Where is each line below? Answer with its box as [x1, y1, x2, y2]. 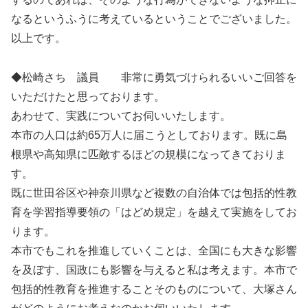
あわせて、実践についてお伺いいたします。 [11, 109, 231, 122]
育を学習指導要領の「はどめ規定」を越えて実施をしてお [11, 206, 297, 218]
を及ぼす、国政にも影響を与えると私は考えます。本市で [11, 263, 297, 276]
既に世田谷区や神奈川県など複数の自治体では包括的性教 [11, 186, 297, 199]
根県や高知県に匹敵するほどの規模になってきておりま [11, 148, 286, 160]
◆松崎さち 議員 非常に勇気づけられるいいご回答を [11, 71, 297, 83]
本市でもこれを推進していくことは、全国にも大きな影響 [11, 244, 297, 256]
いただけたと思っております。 [11, 90, 165, 102]
